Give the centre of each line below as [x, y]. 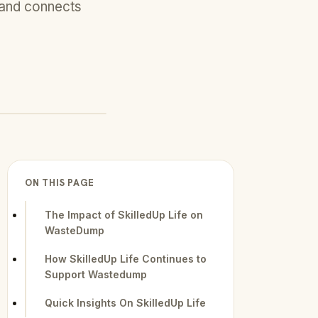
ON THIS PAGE [60, 183]
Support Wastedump [96, 274]
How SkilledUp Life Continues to [126, 259]
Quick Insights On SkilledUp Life [125, 303]
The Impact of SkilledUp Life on [124, 215]
